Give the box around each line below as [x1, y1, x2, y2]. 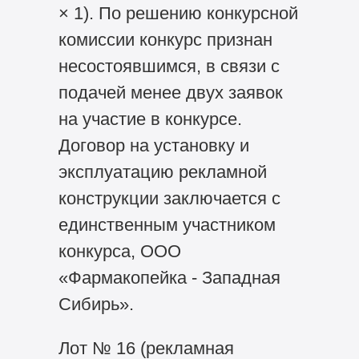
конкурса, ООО [58, 241, 181, 262]
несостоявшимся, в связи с [58, 56, 280, 77]
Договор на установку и [58, 135, 249, 156]
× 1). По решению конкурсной [58, 3, 298, 24]
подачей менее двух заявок [58, 83, 283, 103]
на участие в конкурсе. [58, 109, 242, 130]
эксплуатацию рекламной [58, 162, 267, 183]
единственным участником [58, 215, 276, 236]
